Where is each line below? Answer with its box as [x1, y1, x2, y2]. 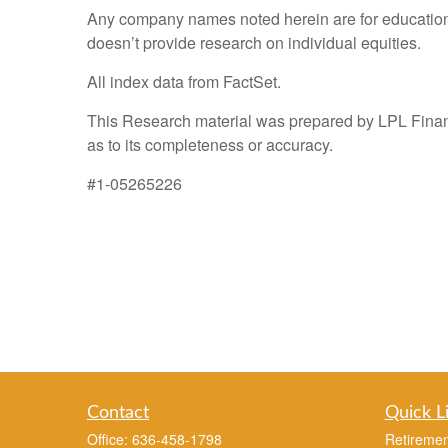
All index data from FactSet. [87, 70, 281, 94]
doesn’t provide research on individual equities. [87, 31, 421, 55]
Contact [87, 404, 149, 423]
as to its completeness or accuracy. [87, 133, 333, 157]
